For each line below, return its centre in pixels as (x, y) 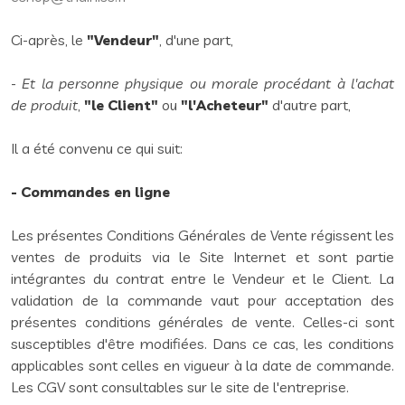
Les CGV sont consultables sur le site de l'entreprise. (180, 387)
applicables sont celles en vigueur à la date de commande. (202, 365)
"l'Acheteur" (225, 105)
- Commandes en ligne (90, 192)
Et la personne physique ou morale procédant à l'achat (208, 83)
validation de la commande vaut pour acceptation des (202, 300)
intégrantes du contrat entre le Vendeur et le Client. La (202, 278)
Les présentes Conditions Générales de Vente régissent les (202, 235)
